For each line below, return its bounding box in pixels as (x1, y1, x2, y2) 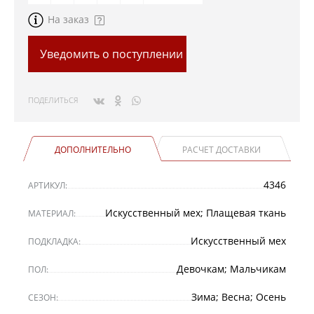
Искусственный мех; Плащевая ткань (105, 205, 286, 219)
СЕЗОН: (28, 291, 58, 303)
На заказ (48, 12, 89, 26)
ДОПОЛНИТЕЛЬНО (54, 143, 131, 156)
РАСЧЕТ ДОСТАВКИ (182, 143, 261, 156)
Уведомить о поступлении (37, 46, 183, 62)
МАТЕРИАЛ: (28, 207, 76, 219)
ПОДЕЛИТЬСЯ (28, 94, 78, 105)
